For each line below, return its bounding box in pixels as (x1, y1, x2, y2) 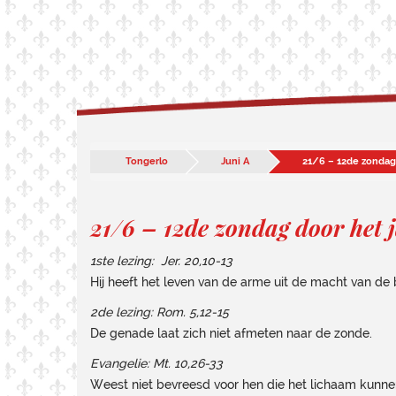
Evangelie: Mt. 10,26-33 (90, 356, 223, 370)
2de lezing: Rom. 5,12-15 (90, 305, 229, 319)
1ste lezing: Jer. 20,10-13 (90, 254, 232, 268)
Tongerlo (126, 156, 168, 167)
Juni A (221, 156, 249, 167)
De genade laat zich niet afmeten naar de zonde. (90, 326, 372, 340)
